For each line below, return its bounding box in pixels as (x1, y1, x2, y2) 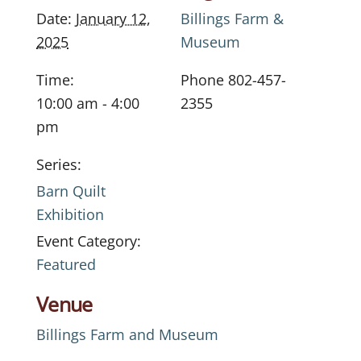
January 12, (76, 9, 151, 29)
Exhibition (36, 205, 104, 225)
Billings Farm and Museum (36, 325, 218, 345)
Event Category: (36, 231, 141, 251)
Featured (36, 255, 96, 275)
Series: (36, 155, 81, 175)
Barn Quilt (36, 181, 106, 201)
